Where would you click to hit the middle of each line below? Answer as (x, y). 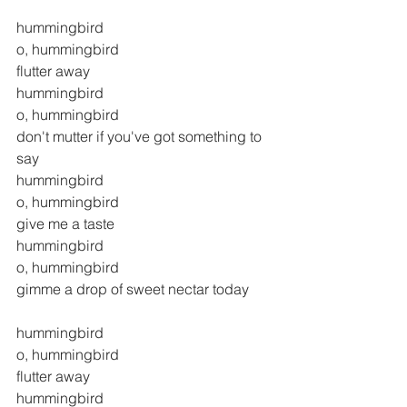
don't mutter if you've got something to (141, 137)
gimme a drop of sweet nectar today (133, 289)
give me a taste (65, 224)
